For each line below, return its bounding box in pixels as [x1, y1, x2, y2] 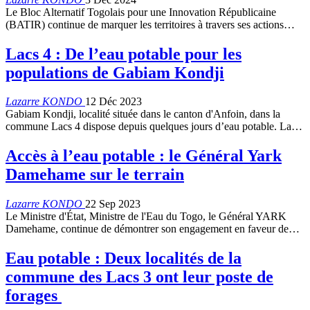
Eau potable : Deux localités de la [6, 249, 241, 268]
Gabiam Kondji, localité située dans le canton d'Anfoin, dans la [6, 108, 280, 120]
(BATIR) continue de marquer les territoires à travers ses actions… [6, 18, 295, 30]
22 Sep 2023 [85, 198, 140, 210]
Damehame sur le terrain [6, 165, 184, 184]
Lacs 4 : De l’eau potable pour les [6, 44, 241, 63]
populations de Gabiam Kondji [6, 63, 224, 82]
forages [6, 286, 62, 305]
